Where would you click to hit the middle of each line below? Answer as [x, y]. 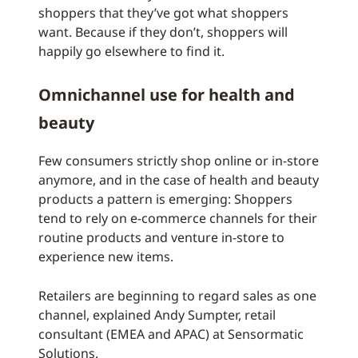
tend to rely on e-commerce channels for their [178, 218]
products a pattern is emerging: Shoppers [165, 199]
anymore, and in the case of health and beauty [179, 180]
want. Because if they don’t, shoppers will [163, 32]
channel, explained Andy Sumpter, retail [157, 315]
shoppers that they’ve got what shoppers [163, 13]
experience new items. [106, 257]
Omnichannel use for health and [167, 95]
